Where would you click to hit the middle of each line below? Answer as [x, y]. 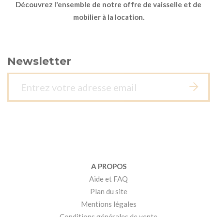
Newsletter [39, 62]
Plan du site [108, 192]
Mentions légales [108, 204]
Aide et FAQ [108, 179]
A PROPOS [108, 166]
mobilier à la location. [108, 17]
